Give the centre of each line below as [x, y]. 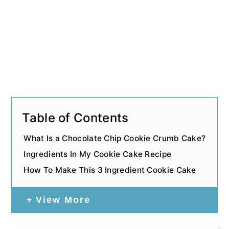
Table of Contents [75, 118]
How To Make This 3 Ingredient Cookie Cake [110, 170]
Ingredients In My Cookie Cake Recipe [98, 154]
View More [63, 200]
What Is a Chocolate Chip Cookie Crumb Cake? [115, 139]
